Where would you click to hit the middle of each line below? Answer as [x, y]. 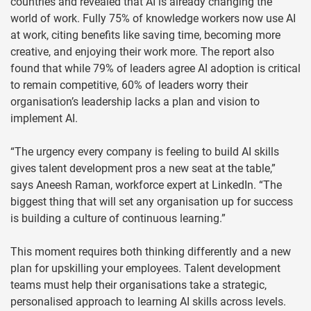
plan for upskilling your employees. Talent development [145, 269]
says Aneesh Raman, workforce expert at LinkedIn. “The [146, 185]
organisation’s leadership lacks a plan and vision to [135, 102]
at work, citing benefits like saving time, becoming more [145, 35]
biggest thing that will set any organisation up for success [152, 202]
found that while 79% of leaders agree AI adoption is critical [155, 69]
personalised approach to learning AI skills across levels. [148, 302]
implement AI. [44, 119]
